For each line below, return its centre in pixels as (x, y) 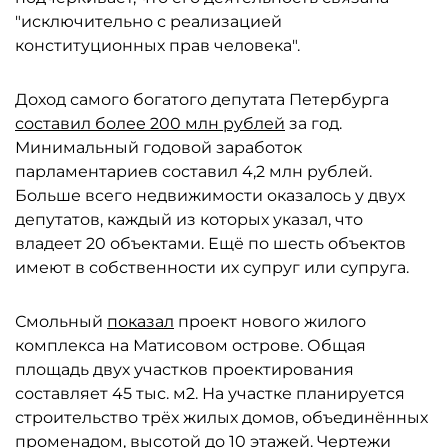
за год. (313, 123)
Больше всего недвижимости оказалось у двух (210, 195)
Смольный (61, 321)
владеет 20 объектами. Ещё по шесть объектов (210, 243)
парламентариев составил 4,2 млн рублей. (193, 171)
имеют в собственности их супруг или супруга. (212, 267)
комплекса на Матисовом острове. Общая (190, 345)
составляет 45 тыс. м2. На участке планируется (210, 393)
